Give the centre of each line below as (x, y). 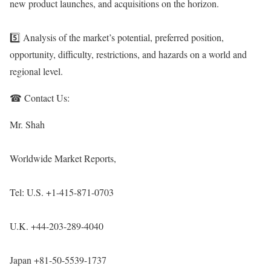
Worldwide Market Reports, (63, 158)
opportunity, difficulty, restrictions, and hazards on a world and (128, 54)
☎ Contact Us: (40, 98)
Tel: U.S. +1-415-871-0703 (62, 192)
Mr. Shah (27, 124)
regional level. (36, 71)
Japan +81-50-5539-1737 (58, 260)
